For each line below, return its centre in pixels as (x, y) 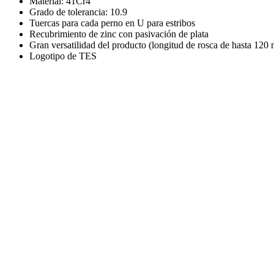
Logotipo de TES (63, 56)
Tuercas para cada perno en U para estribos (112, 23)
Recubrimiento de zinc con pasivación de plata (119, 34)
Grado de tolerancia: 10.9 (78, 12)
